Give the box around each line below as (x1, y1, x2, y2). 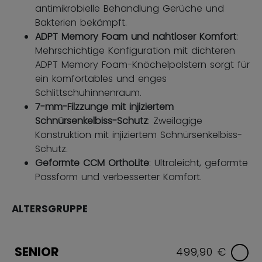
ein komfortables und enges (35, 72, 167, 86)
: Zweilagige (148, 114, 202, 128)
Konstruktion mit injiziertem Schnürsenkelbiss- (35, 128, 242, 142)
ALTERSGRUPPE (12, 202, 88, 216)
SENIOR (15, 243, 59, 261)
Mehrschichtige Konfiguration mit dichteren (35, 44, 235, 58)
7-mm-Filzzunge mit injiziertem (35, 100, 174, 114)
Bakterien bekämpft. (35, 16, 127, 30)
